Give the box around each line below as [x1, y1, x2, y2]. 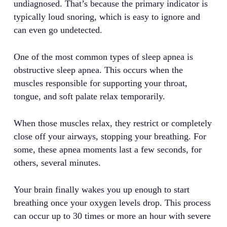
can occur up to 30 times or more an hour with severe [13, 211, 211, 221]
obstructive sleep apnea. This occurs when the [13, 65, 183, 75]
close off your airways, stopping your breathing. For [13, 131, 206, 141]
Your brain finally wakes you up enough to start [13, 184, 190, 195]
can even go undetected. [13, 25, 102, 35]
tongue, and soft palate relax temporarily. [13, 91, 165, 101]
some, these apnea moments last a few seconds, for [13, 144, 202, 155]
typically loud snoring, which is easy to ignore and [13, 12, 200, 22]
